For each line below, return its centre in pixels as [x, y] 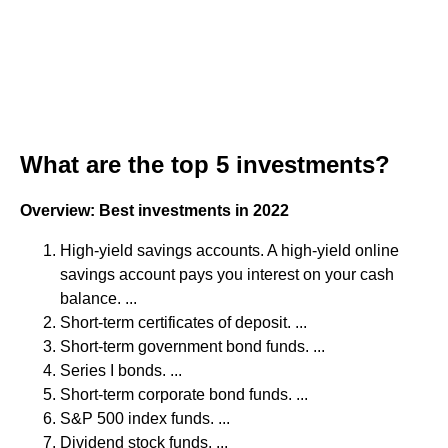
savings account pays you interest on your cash [227, 274]
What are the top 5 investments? [205, 164]
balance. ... [98, 298]
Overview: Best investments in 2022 [154, 210]
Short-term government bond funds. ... [192, 346]
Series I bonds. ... [121, 370]
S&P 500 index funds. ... [145, 418]
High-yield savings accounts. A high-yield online [229, 250]
